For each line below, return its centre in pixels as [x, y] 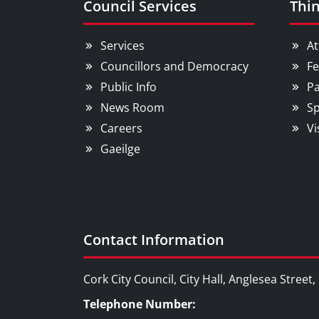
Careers [121, 128]
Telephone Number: [140, 304]
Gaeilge [120, 149]
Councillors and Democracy [174, 66]
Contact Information [154, 240]
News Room [132, 108]
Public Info [129, 87]
